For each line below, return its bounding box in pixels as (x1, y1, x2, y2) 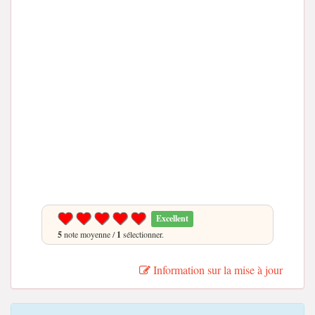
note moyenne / (62, 229, 117, 240)
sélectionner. (121, 229, 164, 240)
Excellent (156, 212, 189, 224)
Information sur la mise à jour (150, 262, 283, 277)
